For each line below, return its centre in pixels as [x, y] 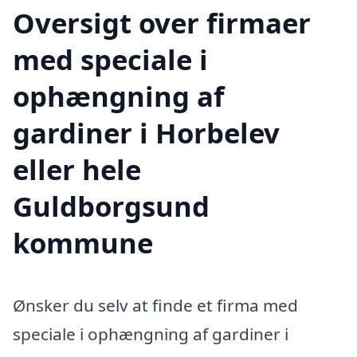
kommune [83, 243]
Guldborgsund [111, 206]
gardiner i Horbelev [146, 133]
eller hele [77, 170]
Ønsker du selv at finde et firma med [155, 306]
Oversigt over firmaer [162, 23]
